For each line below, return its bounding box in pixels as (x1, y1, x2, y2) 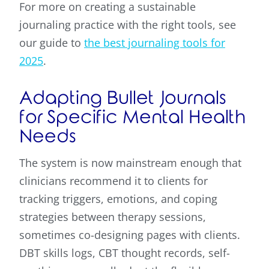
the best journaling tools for (84, 35, 225, 50)
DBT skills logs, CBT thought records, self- (19, 246, 230, 261)
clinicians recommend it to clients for (19, 174, 208, 189)
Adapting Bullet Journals (19, 88, 226, 109)
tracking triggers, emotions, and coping (19, 192, 217, 207)
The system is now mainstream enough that (19, 156, 241, 171)
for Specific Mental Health (19, 107, 246, 128)
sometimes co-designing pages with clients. (19, 228, 240, 243)
